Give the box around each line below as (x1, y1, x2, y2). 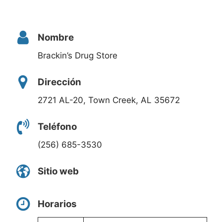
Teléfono (38, 120, 77, 132)
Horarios (38, 198, 77, 210)
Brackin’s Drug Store (38, 51, 117, 61)
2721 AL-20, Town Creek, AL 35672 (38, 95, 180, 106)
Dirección (38, 76, 81, 88)
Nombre (38, 32, 74, 43)
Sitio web (38, 165, 79, 177)
